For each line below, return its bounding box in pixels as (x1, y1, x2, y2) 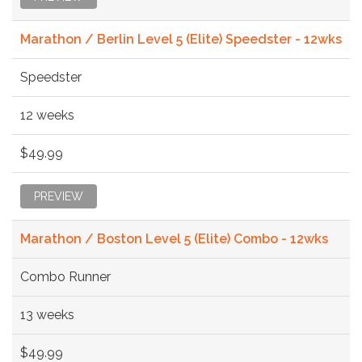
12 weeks (20, 107, 74, 123)
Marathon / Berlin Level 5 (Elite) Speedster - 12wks (20, 31, 342, 47)
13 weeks (20, 306, 74, 322)
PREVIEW (34, 189, 83, 203)
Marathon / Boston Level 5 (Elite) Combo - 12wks (20, 230, 328, 246)
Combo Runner (20, 268, 111, 284)
